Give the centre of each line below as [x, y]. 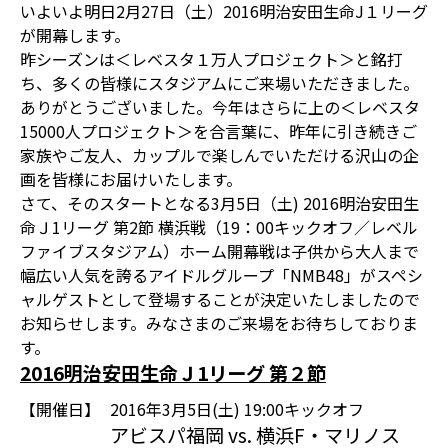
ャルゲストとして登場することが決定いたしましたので [220, 299]
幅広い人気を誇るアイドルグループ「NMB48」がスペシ [221, 275]
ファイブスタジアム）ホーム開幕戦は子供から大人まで [219, 251]
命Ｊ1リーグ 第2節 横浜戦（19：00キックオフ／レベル [219, 227]
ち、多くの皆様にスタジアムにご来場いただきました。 [219, 83]
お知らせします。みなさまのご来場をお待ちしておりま [219, 323]
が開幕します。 [75, 35]
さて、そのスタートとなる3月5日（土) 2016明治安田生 [219, 203]
